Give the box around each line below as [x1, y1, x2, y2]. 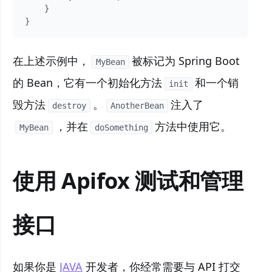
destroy [52, 101, 86, 111]
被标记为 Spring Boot [132, 53, 240, 68]
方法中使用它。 [155, 119, 231, 134]
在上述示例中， [13, 53, 89, 68]
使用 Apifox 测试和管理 [13, 166, 243, 195]
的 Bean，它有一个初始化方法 [13, 75, 162, 90]
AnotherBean [110, 101, 164, 111]
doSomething [95, 123, 148, 133]
